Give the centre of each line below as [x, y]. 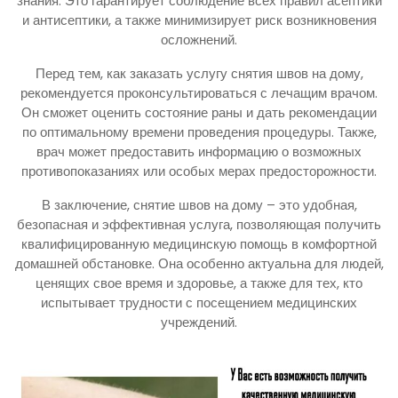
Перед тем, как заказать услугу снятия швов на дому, [199, 73]
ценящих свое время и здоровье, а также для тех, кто [199, 283]
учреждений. [199, 322]
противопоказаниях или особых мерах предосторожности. [199, 171]
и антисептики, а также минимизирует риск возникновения [199, 20]
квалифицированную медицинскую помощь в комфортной [199, 243]
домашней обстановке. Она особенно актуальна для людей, [199, 263]
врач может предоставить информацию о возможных [199, 151]
